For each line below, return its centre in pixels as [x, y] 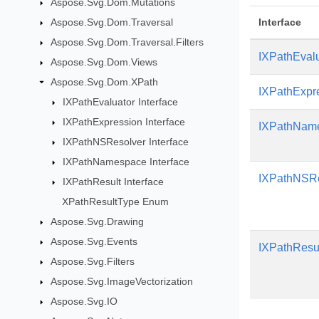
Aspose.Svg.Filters [92, 261]
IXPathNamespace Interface [126, 162]
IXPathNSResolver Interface [126, 142]
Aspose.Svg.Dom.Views [104, 62]
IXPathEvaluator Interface [121, 102]
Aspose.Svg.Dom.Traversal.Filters [127, 42]
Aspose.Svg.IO [84, 301]
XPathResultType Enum [116, 202]
